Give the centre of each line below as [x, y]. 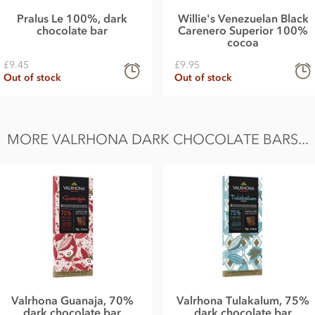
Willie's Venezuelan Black [243, 19]
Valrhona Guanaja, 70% [72, 300]
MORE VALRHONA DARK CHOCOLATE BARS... [157, 140]
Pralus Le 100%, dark [72, 19]
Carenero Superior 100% [243, 31]
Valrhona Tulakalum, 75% [243, 300]
